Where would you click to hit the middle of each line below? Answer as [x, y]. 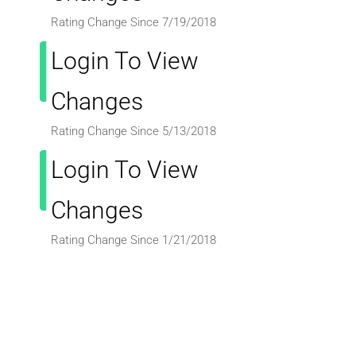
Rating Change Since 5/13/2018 [134, 131]
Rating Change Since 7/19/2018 [134, 22]
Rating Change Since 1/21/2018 [134, 240]
